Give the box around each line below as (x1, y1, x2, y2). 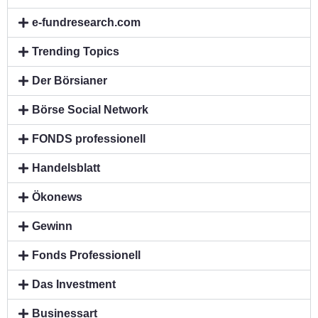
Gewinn (32, 220, 73, 233)
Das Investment (32, 278, 116, 291)
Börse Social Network (32, 104, 149, 116)
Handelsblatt (32, 162, 101, 175)
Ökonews (32, 191, 83, 204)
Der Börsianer (32, 75, 108, 87)
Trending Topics (32, 45, 120, 58)
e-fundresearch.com (32, 16, 141, 29)
